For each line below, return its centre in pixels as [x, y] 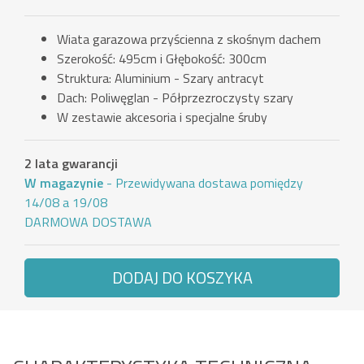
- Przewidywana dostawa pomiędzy [203, 183]
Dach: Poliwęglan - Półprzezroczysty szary [175, 98]
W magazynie [64, 183]
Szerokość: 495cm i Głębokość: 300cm [162, 59]
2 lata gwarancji [71, 164]
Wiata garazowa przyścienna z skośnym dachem [189, 39]
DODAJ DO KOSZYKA [182, 278]
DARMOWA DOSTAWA [88, 222]
